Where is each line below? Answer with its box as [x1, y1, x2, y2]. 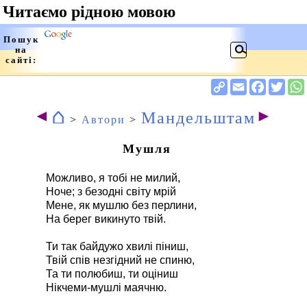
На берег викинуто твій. [45, 213, 166, 225]
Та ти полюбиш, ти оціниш [45, 268, 178, 280]
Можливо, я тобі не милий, [45, 172, 180, 184]
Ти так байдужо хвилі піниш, [45, 241, 188, 252]
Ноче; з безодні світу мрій [45, 186, 176, 197]
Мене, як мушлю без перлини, [45, 199, 197, 211]
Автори [82, 114, 125, 125]
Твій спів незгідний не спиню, [45, 254, 195, 266]
